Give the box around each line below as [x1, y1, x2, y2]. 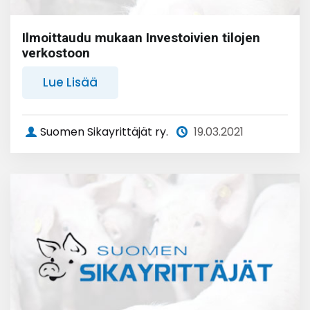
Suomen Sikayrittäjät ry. [40, 124, 168, 140]
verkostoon [22, 45, 90, 61]
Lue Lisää [43, 74, 98, 91]
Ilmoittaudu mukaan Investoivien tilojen [22, 30, 260, 46]
